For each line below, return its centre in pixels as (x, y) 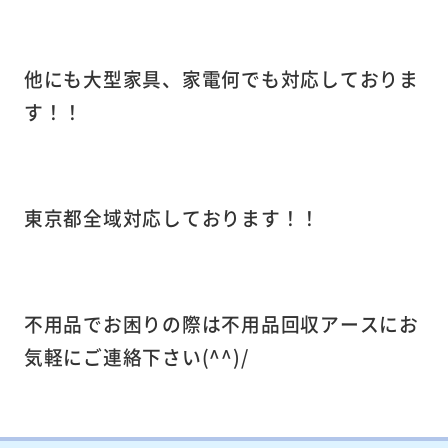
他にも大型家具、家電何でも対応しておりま (221, 78)
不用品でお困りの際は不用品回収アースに (211, 323)
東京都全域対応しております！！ (171, 217)
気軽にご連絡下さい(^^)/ (136, 356)
